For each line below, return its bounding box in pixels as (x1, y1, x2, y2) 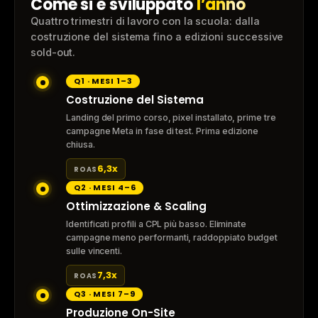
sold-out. (31, 46, 76, 59)
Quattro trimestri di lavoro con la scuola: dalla (31, 15, 260, 28)
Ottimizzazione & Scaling (66, 199, 207, 214)
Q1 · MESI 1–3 (74, 75, 133, 87)
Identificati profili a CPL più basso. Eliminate (66, 219, 247, 230)
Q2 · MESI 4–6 (74, 182, 136, 194)
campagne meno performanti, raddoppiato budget (66, 232, 278, 243)
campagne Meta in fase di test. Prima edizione (66, 126, 259, 137)
